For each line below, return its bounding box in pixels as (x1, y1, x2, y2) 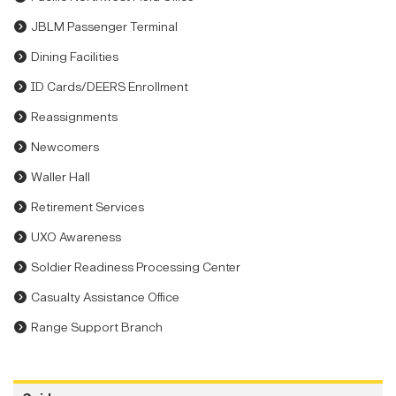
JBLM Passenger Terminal (31, 19, 178, 35)
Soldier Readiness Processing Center (31, 260, 240, 276)
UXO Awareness (31, 230, 121, 246)
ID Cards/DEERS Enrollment (31, 80, 188, 95)
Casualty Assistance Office (31, 290, 179, 306)
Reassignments (31, 110, 118, 126)
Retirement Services (31, 200, 144, 216)
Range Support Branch (31, 320, 163, 336)
